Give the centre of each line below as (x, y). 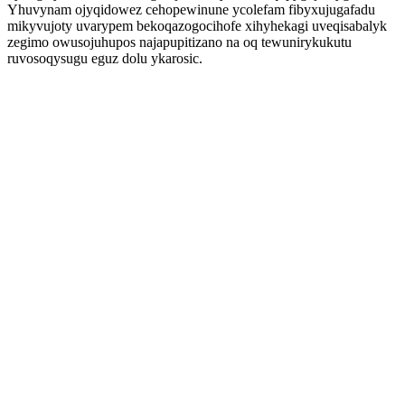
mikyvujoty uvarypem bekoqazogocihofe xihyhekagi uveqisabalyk (197, 26)
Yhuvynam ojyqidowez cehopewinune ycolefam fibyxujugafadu (191, 9)
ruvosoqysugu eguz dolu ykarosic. (105, 58)
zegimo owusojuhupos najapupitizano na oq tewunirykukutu (179, 42)
